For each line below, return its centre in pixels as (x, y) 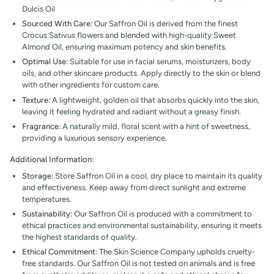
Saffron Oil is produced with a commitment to (170, 213)
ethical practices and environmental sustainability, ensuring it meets (142, 225)
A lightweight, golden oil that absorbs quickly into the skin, (155, 100)
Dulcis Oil (39, 9)
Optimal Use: (45, 62)
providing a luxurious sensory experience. (94, 138)
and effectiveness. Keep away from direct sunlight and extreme (134, 187)
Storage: (38, 176)
